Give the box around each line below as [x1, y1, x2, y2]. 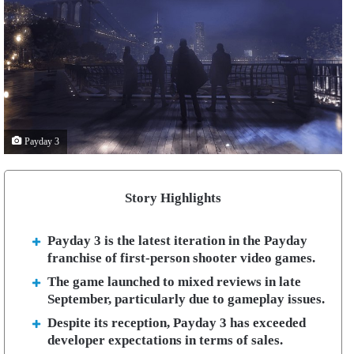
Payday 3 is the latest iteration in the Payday [47, 233, 307, 249]
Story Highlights [125, 190, 221, 206]
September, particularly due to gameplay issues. [47, 292, 325, 307]
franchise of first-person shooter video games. [47, 250, 318, 266]
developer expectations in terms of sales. [47, 333, 286, 348]
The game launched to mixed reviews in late [47, 274, 301, 290]
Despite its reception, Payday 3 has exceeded [47, 315, 306, 331]
